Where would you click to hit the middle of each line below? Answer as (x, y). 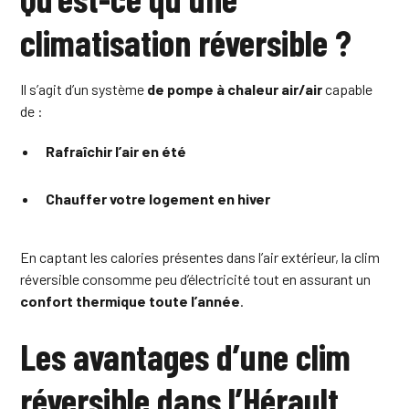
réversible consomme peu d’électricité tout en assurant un (196, 278)
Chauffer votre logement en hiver (158, 198)
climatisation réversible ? (186, 42)
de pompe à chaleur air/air (235, 89)
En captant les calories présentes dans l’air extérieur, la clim (200, 257)
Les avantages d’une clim (186, 356)
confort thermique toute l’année (131, 300)
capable (348, 89)
